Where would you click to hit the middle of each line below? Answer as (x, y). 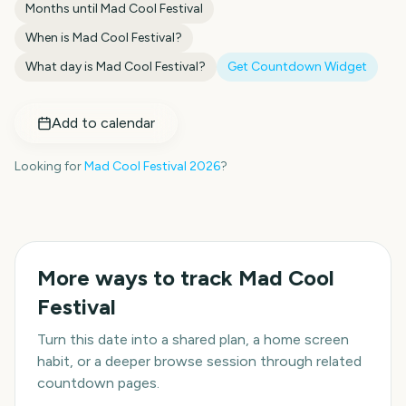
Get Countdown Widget (297, 67)
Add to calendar (103, 123)
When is (49, 38)
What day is (61, 67)
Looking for (48, 166)
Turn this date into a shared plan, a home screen (193, 339)
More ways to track (138, 278)
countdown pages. (98, 383)
